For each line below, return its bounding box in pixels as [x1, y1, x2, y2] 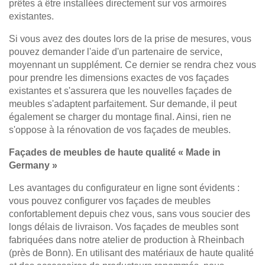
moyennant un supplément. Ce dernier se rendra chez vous [9, 60, 256, 70]
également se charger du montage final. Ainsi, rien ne [9, 112, 231, 122]
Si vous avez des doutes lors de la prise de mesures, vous [9, 34, 251, 44]
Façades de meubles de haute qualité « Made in [9, 147, 221, 158]
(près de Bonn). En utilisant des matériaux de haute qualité [9, 248, 254, 258]
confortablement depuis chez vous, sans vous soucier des [9, 209, 250, 219]
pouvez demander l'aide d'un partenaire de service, [9, 47, 222, 57]
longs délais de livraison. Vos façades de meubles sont [9, 222, 238, 232]
